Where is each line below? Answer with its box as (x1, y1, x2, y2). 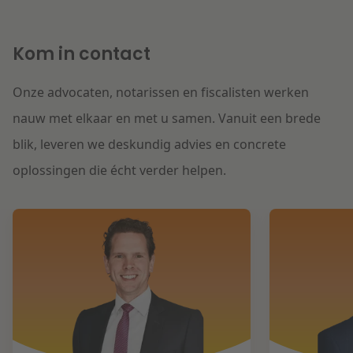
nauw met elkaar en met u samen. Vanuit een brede (13, 109, 321, 127)
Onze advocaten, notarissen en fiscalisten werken (13, 83, 309, 101)
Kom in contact (13, 41, 150, 66)
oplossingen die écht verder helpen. (13, 161, 229, 179)
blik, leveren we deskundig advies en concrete (13, 135, 286, 153)
